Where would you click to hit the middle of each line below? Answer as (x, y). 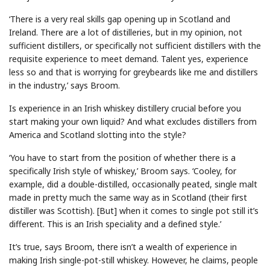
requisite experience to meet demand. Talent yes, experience (129, 58)
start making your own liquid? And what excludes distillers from (133, 121)
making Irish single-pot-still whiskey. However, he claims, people (133, 260)
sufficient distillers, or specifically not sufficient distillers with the (135, 45)
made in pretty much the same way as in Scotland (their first (128, 197)
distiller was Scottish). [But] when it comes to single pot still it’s (134, 210)
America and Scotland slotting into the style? (98, 134)
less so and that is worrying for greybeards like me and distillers (133, 72)
